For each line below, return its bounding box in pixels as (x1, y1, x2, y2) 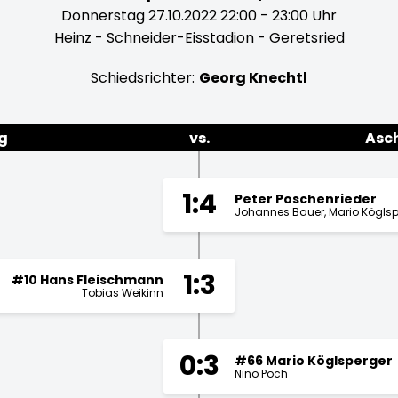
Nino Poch (235, 365, 288, 381)
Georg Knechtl (199, 68, 307, 88)
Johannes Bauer (235, 203, 324, 219)
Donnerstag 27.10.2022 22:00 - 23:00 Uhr (61, 5, 337, 26)
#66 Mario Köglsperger (235, 351, 393, 370)
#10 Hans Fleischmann (12, 270, 163, 289)
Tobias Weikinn (82, 284, 163, 300)
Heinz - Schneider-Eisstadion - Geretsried (53, 28, 345, 48)
